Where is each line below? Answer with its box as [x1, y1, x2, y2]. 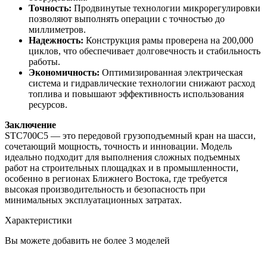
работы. [29, 57, 60, 67]
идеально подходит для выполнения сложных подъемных [5, 152, 240, 163]
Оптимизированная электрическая [102, 67, 243, 78]
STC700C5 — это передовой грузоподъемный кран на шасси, [5, 131, 256, 141]
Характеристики [5, 215, 72, 226]
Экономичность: [29, 67, 102, 78]
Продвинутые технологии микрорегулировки [74, 3, 260, 14]
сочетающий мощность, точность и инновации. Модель [5, 141, 232, 152]
